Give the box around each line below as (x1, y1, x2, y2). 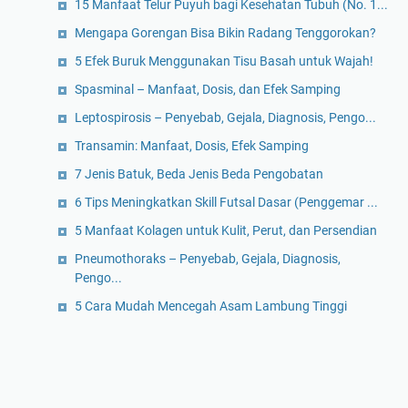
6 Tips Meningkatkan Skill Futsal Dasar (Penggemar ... (75, 195, 378, 210)
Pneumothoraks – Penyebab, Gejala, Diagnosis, (75, 251, 341, 267)
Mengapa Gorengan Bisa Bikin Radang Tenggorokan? (75, 25, 376, 41)
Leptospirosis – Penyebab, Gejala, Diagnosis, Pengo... (75, 110, 376, 126)
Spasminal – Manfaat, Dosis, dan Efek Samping (75, 82, 341, 97)
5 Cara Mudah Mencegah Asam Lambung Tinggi (75, 299, 347, 314)
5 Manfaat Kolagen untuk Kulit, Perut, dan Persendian (75, 223, 377, 239)
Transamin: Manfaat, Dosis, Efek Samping (75, 138, 309, 154)
